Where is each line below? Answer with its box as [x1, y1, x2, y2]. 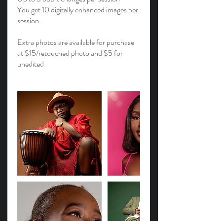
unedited [17, 58, 44, 70]
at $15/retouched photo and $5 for [17, 47, 123, 59]
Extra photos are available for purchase [17, 37, 134, 48]
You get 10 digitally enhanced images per [17, 4, 138, 15]
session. [17, 15, 41, 26]
